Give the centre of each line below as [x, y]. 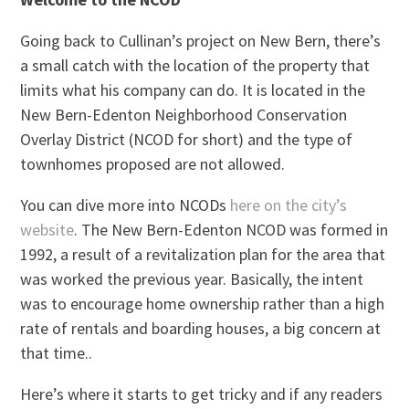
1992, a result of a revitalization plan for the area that [203, 254]
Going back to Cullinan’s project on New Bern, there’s [201, 40]
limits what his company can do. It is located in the [193, 89]
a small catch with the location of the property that [195, 65]
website [47, 229]
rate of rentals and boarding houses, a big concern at [201, 328]
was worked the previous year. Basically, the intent [192, 278]
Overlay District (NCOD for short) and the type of [187, 139]
